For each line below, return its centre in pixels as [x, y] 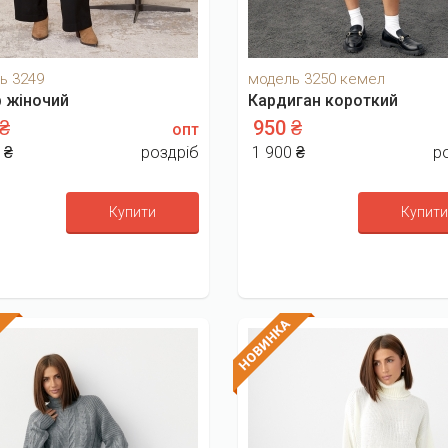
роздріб [170, 152]
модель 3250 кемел [316, 78]
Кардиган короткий [323, 100]
